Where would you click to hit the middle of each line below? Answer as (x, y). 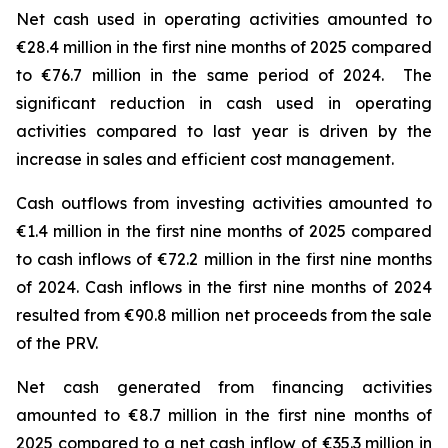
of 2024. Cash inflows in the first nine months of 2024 (224, 287)
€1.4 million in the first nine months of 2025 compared (224, 231)
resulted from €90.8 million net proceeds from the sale (224, 315)
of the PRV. (57, 343)
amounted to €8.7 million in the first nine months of (224, 415)
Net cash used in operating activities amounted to (224, 19)
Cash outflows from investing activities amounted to (224, 203)
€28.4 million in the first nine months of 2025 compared (224, 47)
